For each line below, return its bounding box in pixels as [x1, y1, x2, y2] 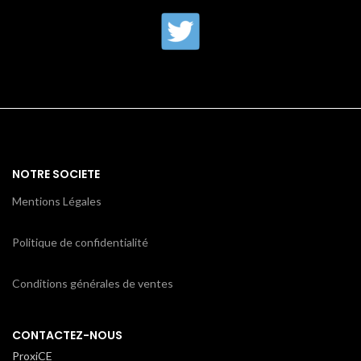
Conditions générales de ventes [12, 276, 173, 290]
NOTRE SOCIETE [12, 166, 100, 182]
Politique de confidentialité [12, 235, 148, 249]
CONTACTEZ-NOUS [12, 327, 122, 343]
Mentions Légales [12, 194, 102, 208]
